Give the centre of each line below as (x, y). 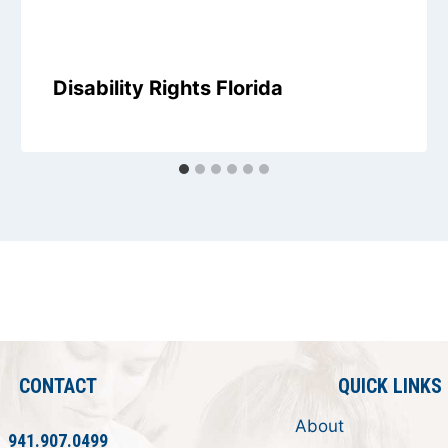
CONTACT (58, 386)
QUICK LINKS (389, 386)
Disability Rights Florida (168, 87)
